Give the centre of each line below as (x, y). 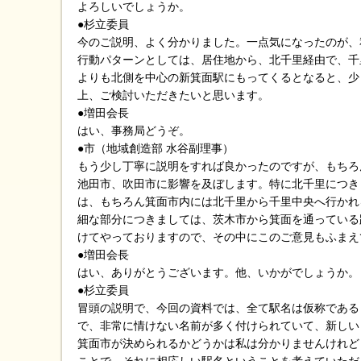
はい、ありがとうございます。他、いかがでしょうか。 (218, 272)
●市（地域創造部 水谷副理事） (156, 148)
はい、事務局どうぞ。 (134, 131)
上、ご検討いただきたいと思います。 (173, 95)
